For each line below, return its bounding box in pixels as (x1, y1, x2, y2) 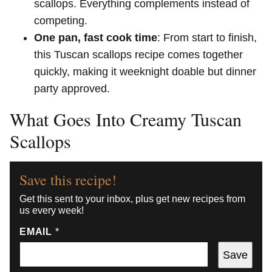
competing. (34, 15, 87, 27)
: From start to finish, (157, 32, 257, 44)
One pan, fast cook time (34, 32, 157, 44)
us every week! (19, 205, 84, 216)
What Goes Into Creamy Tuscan (10, 107, 242, 131)
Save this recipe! (19, 170, 117, 189)
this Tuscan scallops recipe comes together (34, 49, 243, 61)
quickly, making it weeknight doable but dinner (34, 66, 256, 78)
